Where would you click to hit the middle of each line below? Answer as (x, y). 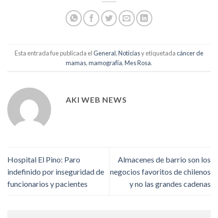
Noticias (129, 53)
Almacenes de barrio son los (164, 159)
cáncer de (190, 53)
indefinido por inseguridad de (56, 171)
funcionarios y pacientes (47, 183)
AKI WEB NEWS (96, 100)
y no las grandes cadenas (170, 183)
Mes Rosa (138, 63)
